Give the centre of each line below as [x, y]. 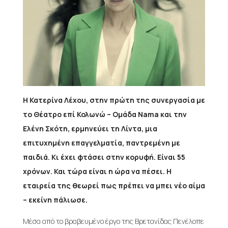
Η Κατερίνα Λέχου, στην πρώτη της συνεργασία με [114, 100]
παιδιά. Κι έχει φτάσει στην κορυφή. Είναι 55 [104, 157]
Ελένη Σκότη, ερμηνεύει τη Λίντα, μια [90, 128]
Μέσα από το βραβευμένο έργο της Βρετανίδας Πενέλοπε [113, 221]
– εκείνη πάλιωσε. [55, 199]
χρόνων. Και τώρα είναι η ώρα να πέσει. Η [97, 171]
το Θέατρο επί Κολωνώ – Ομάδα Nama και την [105, 114]
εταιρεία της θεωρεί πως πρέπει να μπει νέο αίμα [114, 185]
